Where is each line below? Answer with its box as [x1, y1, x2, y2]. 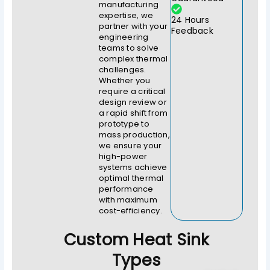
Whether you [98, 75, 151, 87]
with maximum [98, 194, 157, 206]
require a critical [98, 86, 166, 98]
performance [98, 183, 154, 195]
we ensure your [98, 140, 162, 152]
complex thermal [98, 53, 168, 65]
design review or [98, 96, 167, 108]
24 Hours [171, 14, 209, 27]
